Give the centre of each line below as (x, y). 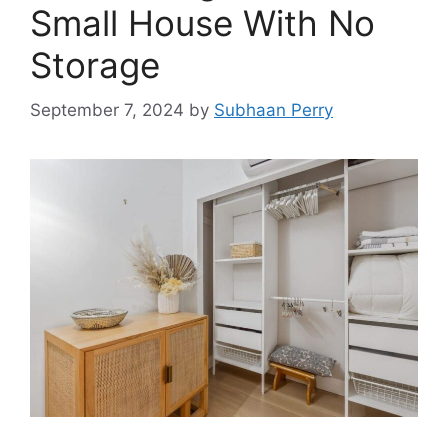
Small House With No (202, 23)
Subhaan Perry (273, 109)
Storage (95, 65)
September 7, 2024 (107, 109)
